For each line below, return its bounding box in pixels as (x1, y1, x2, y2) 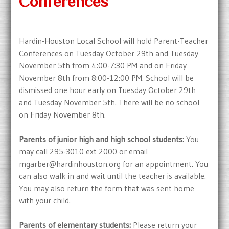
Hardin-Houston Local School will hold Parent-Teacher (19, 36, 209, 47)
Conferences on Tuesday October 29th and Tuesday (19, 48, 199, 59)
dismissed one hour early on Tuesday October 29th (19, 85, 196, 96)
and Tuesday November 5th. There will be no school (19, 97, 200, 108)
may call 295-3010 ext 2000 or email (19, 146, 148, 157)
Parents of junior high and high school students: (19, 134, 185, 145)
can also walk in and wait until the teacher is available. (19, 171, 207, 181)
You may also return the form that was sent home (19, 183, 195, 194)
